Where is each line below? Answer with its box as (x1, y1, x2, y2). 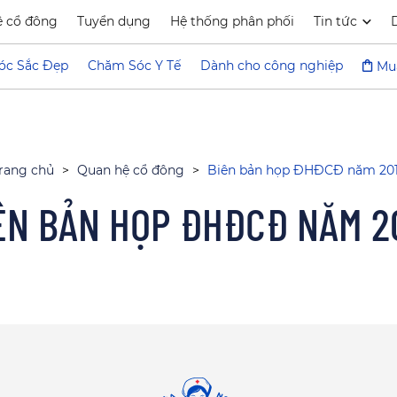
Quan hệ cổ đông (76, 162, 184, 178)
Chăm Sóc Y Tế (87, 58, 181, 74)
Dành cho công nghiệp (199, 58, 343, 74)
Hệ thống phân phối (169, 13, 294, 29)
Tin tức (313, 13, 357, 29)
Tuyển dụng (76, 13, 151, 29)
